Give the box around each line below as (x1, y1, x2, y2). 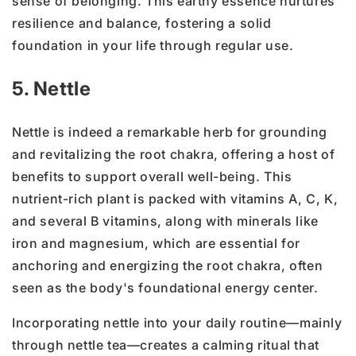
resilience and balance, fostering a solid (12, 15, 272, 32)
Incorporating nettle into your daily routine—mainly (12, 315, 342, 331)
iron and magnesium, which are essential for (12, 235, 300, 252)
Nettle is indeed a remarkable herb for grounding (12, 124, 327, 141)
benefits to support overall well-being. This (12, 168, 292, 185)
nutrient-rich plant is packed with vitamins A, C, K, (12, 191, 339, 207)
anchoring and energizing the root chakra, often (12, 257, 323, 274)
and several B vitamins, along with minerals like (12, 213, 319, 230)
